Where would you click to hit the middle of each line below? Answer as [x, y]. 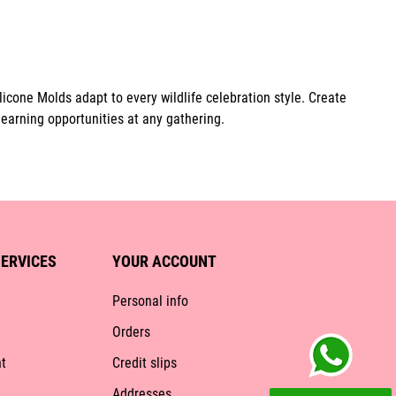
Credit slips [144, 363]
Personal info [150, 301]
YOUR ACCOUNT [164, 262]
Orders [131, 332]
